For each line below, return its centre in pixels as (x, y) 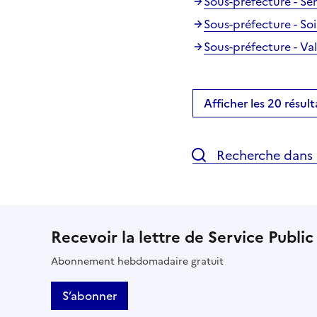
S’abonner (90, 295)
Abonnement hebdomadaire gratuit (137, 261)
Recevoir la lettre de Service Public (182, 237)
